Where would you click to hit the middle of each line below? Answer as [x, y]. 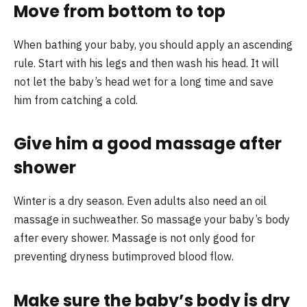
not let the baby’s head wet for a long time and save [144, 82]
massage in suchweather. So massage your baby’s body [152, 220]
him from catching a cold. [76, 100]
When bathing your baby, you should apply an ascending [153, 45]
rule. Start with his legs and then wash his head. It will [146, 63]
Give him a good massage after [148, 144]
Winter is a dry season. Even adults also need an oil [140, 201]
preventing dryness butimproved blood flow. [124, 257]
